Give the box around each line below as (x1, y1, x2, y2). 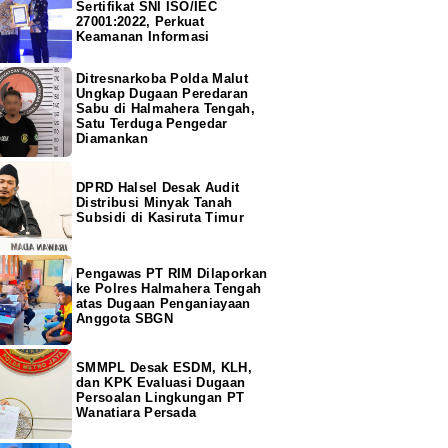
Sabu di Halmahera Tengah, (76, 101, 256, 117)
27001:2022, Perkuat (76, 14, 205, 30)
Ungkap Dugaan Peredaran (76, 86, 249, 102)
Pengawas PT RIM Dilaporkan (76, 266, 268, 282)
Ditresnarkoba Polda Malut (76, 71, 249, 87)
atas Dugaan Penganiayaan (76, 296, 251, 312)
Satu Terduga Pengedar (76, 116, 228, 132)
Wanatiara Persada (76, 405, 197, 421)
